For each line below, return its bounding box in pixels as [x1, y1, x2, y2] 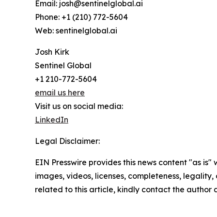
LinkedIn [35, 115, 68, 125]
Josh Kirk [35, 47, 69, 57]
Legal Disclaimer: [35, 136, 100, 146]
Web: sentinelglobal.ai [35, 26, 117, 36]
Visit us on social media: [35, 101, 123, 111]
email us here [35, 88, 85, 98]
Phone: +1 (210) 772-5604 [35, 12, 128, 22]
